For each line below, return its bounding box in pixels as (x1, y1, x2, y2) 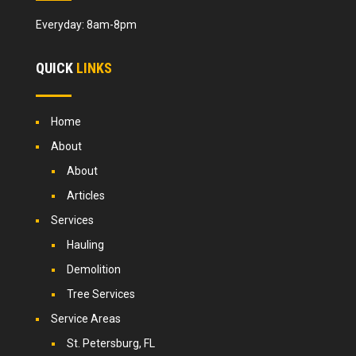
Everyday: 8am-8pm (35, 18, 137, 32)
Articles (66, 189, 105, 203)
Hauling (66, 238, 104, 252)
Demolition (66, 263, 121, 277)
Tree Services (66, 288, 135, 301)
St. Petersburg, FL (66, 337, 155, 350)
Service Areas (50, 312, 121, 326)
